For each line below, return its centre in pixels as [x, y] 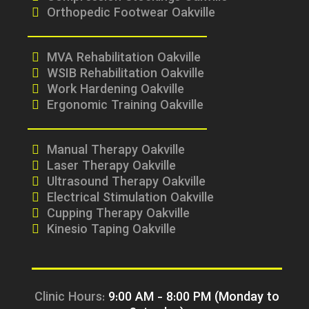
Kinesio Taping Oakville [111, 230]
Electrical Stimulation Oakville [130, 199]
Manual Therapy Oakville [116, 151]
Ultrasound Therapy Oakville [126, 183]
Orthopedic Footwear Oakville [131, 14]
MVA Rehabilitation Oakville [123, 59]
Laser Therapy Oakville [111, 167]
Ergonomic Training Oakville [125, 106]
